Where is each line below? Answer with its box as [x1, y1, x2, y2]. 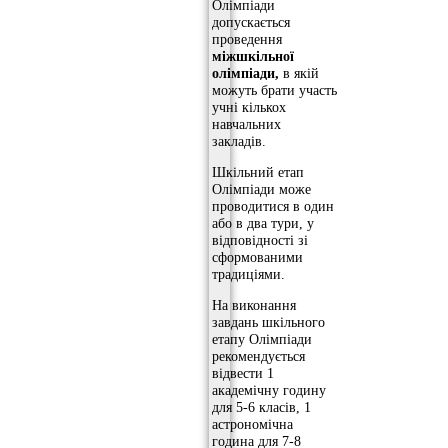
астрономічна [212, 416, 293, 433]
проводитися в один [212, 198, 334, 215]
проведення [212, 30, 282, 47]
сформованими [212, 249, 303, 266]
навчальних [212, 115, 281, 132]
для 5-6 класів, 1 [212, 399, 311, 416]
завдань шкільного [212, 314, 325, 331]
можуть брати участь [212, 81, 337, 98]
